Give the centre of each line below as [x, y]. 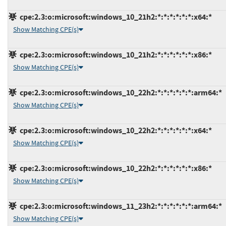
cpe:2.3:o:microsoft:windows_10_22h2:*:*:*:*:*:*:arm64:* [119, 92]
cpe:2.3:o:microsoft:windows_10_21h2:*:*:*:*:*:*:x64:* [114, 17]
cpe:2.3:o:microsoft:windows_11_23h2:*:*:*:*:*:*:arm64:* [119, 206]
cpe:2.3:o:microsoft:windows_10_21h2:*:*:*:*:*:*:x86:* [114, 54]
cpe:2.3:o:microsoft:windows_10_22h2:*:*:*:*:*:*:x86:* [114, 168]
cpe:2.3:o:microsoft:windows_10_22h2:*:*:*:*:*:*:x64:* [114, 130]
